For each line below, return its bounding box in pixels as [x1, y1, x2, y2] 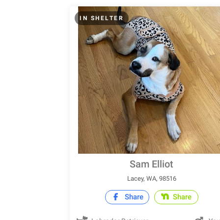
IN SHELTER [80, 15, 124, 22]
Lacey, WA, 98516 [127, 175, 176, 182]
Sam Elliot [130, 158, 174, 170]
